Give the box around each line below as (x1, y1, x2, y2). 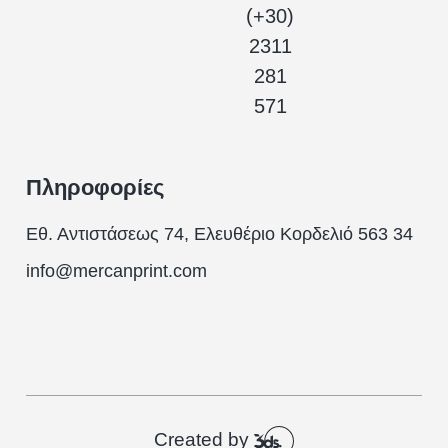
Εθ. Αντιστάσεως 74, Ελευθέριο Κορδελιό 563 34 (26, 223, 414, 244)
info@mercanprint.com (26, 260, 208, 281)
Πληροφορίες (26, 174, 165, 200)
